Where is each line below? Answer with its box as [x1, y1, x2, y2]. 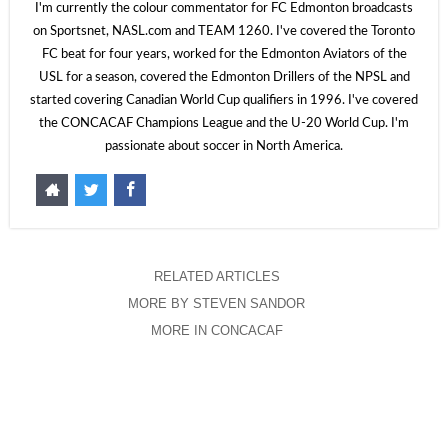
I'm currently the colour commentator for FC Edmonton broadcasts [35, 2, 413, 15]
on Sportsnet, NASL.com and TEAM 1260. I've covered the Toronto [33, 25, 415, 38]
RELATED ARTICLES [153, 269, 280, 284]
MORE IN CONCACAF [150, 323, 283, 338]
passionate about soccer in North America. [105, 140, 343, 153]
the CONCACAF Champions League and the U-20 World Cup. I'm [39, 117, 409, 130]
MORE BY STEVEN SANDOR [128, 296, 305, 311]
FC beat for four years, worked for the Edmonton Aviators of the [41, 48, 407, 61]
